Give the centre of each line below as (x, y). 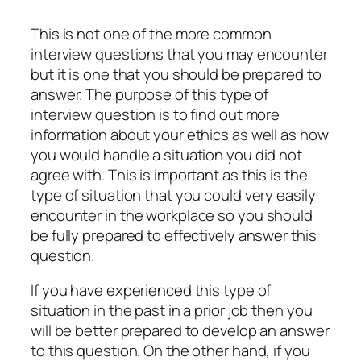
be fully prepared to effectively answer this (174, 235)
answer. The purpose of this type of (149, 94)
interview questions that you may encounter (179, 54)
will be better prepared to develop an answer (180, 331)
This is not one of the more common (151, 33)
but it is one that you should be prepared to (176, 74)
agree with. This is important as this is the (169, 174)
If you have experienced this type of (151, 290)
